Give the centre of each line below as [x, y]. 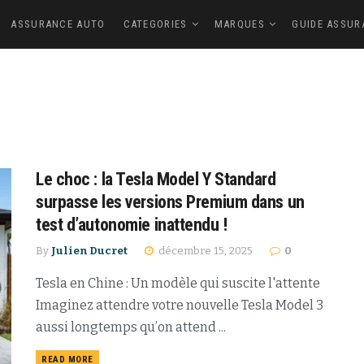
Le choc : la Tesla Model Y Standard [156, 179]
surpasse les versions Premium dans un [170, 202]
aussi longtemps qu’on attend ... [131, 327]
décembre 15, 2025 [204, 251]
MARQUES [239, 24]
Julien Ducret [89, 251]
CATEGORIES [155, 24]
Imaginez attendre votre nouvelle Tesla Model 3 [180, 305]
